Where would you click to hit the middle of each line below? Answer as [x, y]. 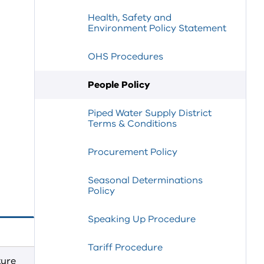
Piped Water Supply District [150, 113]
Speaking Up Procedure [142, 219]
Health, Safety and [130, 18]
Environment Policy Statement [157, 28]
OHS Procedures [126, 57]
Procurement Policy [133, 152]
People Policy [119, 85]
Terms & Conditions [132, 124]
